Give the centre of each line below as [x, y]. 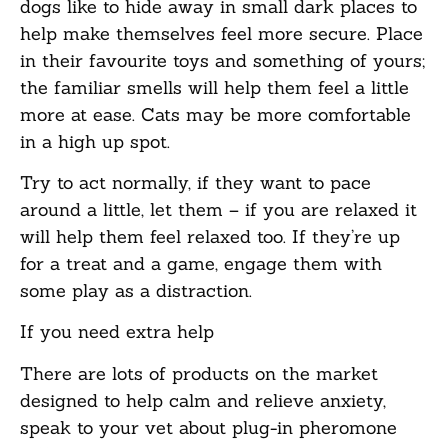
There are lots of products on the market [199, 373]
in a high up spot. [95, 141]
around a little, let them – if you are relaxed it [218, 210]
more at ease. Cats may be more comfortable [215, 114]
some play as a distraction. [136, 291]
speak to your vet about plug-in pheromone [208, 427]
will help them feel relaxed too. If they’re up [210, 237]
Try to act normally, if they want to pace [195, 183]
